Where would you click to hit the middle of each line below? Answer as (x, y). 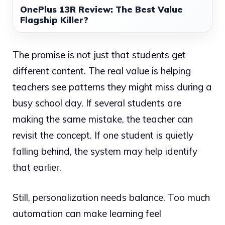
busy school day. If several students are (97, 103)
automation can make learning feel (87, 214)
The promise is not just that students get (99, 54)
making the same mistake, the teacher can (103, 119)
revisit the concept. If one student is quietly (103, 135)
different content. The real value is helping (102, 71)
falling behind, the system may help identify (105, 151)
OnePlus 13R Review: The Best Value (101, 9)
